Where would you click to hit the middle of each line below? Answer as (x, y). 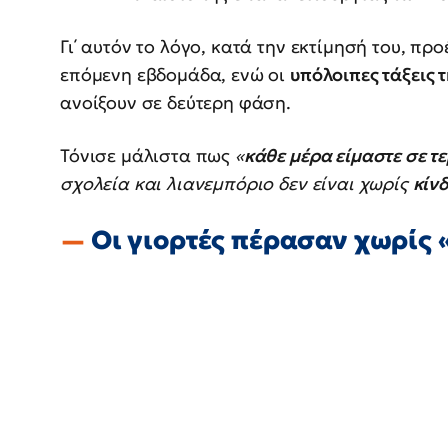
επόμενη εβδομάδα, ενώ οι (175, 75)
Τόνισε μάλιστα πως (147, 156)
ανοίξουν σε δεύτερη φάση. (175, 103)
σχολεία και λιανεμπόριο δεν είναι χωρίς (236, 184)
